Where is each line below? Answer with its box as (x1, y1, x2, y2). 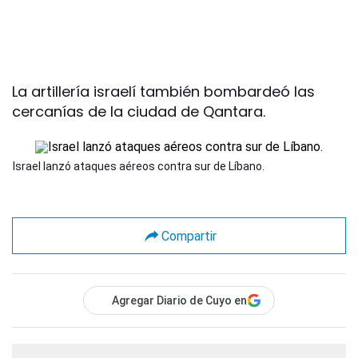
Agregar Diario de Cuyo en (112, 294, 247, 308)
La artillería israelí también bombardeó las (12, 82, 315, 102)
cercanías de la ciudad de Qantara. (12, 101, 265, 122)
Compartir (161, 228, 217, 244)
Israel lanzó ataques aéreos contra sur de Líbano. (13, 160, 265, 173)
